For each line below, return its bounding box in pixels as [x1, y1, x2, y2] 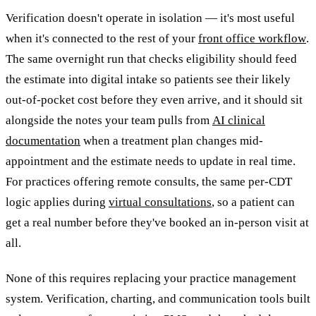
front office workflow [198, 32, 306, 46]
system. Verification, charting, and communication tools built [6, 292, 310, 306]
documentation [6, 134, 80, 148]
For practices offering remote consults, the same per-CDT [6, 175, 292, 189]
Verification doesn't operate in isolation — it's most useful [6, 11, 295, 25]
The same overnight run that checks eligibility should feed [6, 52, 297, 66]
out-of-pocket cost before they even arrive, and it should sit [6, 93, 303, 107]
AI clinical [212, 114, 265, 128]
